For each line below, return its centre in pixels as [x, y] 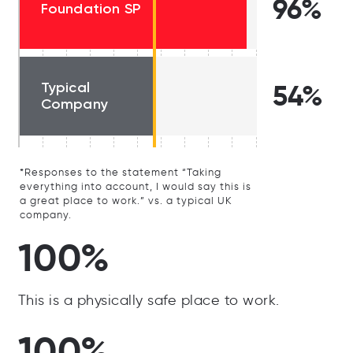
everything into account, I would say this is [135, 186]
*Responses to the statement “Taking [120, 172]
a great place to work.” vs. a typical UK [126, 200]
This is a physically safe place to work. [149, 300]
